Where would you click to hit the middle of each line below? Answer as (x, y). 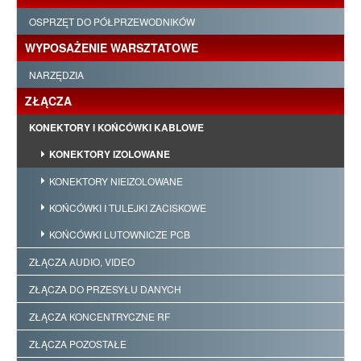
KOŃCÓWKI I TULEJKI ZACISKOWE (128, 208)
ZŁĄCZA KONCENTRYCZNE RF (100, 317)
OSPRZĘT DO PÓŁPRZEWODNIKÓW (112, 22)
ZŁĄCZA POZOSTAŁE (78, 344)
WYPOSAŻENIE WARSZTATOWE (112, 48)
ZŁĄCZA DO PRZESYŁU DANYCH (105, 289)
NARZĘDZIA (56, 75)
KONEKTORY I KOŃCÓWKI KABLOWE (116, 128)
